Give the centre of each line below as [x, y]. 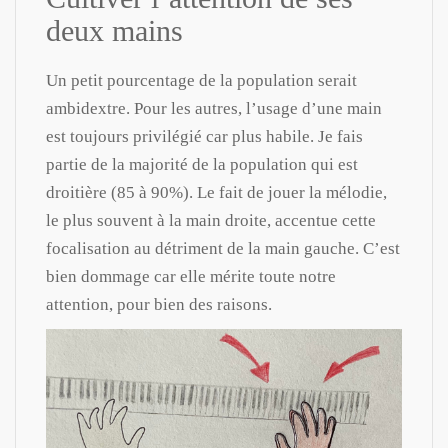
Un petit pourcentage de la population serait [201, 80]
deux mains [114, 30]
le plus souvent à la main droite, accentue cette [211, 220]
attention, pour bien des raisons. [159, 304]
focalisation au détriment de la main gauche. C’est [223, 248]
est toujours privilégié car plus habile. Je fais [204, 136]
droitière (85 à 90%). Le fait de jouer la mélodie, [216, 192]
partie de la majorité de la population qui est [202, 164]
